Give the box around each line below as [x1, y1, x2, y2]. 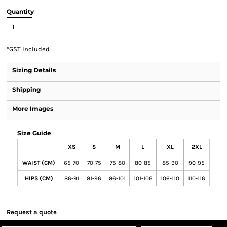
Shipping [12, 86, 41, 93]
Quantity [7, 8, 34, 15]
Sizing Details [12, 66, 56, 74]
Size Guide [17, 129, 51, 137]
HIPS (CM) [24, 175, 53, 182]
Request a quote [7, 208, 57, 216]
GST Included [9, 45, 50, 53]
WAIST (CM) [22, 159, 55, 166]
